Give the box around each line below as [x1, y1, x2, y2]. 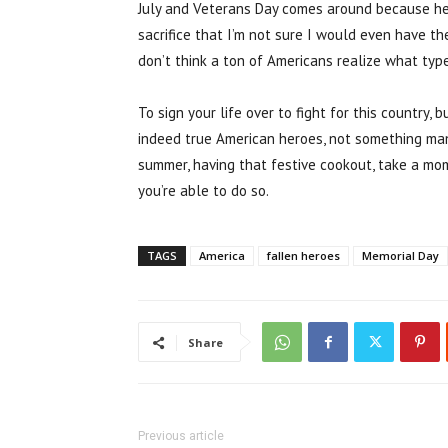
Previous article [138, 429, 224, 443]
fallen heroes [267, 248, 340, 263]
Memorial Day [362, 248, 439, 263]
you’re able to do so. [138, 181, 269, 200]
